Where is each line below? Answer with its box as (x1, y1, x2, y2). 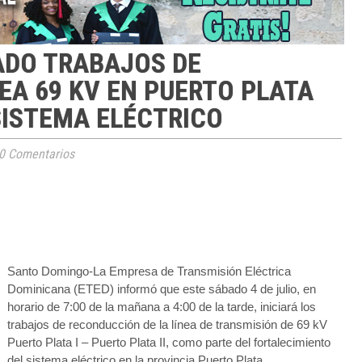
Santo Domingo (7, 264, 89, 278)
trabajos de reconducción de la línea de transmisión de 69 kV (7, 318, 327, 331)
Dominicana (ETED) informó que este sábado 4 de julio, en (7, 282, 316, 296)
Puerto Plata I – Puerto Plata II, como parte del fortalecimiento (7, 335, 330, 349)
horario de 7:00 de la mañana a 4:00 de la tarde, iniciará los (7, 300, 316, 314)
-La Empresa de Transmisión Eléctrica (89, 264, 291, 278)
